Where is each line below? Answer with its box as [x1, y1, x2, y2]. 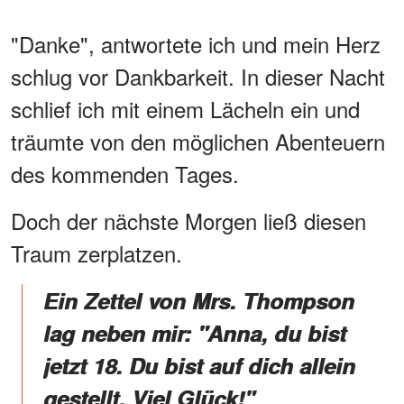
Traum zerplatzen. [11, 237, 182, 270]
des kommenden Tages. [11, 158, 239, 190]
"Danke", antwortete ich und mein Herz [11, 28, 381, 60]
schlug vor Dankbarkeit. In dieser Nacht [11, 60, 385, 93]
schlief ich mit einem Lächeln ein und [11, 93, 360, 125]
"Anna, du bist [197, 317, 346, 349]
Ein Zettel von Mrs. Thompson [43, 285, 354, 317]
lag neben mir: [43, 317, 197, 349]
